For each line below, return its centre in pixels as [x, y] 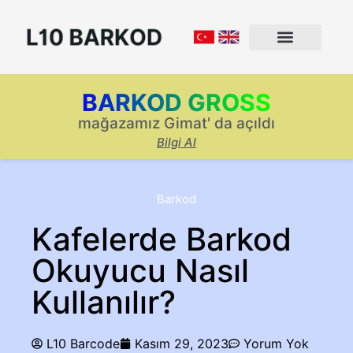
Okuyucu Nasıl [140, 271]
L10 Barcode [83, 344]
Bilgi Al [176, 142]
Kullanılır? [104, 302]
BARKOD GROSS [176, 102]
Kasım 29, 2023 [182, 344]
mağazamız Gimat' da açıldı [176, 123]
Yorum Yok [276, 344]
